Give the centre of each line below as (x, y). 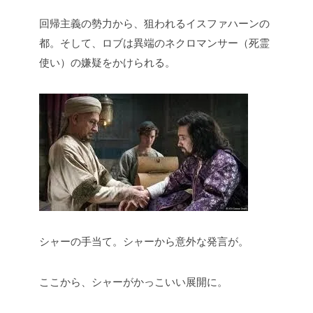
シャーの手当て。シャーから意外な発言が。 (144, 241)
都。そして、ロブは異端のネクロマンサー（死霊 (154, 43)
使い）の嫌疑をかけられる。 (107, 62)
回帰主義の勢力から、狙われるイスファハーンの (154, 23)
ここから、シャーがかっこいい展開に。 (133, 282)
